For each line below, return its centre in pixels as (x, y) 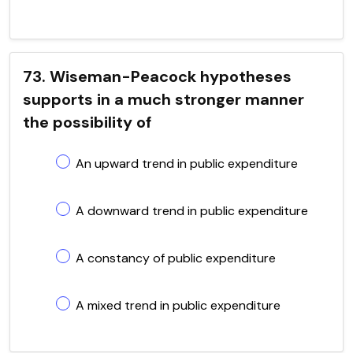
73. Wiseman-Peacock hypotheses (157, 76)
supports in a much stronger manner (163, 99)
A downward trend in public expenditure (192, 210)
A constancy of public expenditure (176, 258)
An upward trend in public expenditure (187, 163)
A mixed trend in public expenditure (178, 305)
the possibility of (87, 122)
